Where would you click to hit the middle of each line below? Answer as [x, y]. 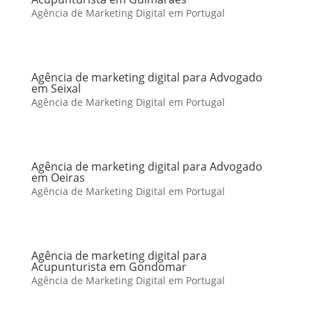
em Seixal [56, 88]
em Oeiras [58, 178]
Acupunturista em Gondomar [109, 267]
